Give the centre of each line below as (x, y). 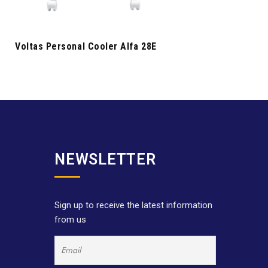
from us (70, 219)
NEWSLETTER (105, 159)
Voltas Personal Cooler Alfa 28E (86, 46)
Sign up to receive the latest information (133, 205)
